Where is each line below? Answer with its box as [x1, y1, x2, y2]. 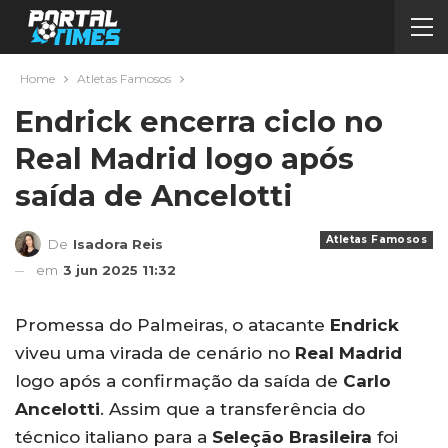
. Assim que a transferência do [100, 398, 365, 419]
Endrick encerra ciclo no [15, 104, 383, 139]
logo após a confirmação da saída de [15, 370, 343, 391]
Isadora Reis [73, 235, 163, 252]
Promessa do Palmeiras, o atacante [15, 314, 330, 335]
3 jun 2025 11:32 [63, 261, 176, 278]
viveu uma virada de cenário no [15, 342, 295, 363]
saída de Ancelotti [15, 178, 293, 213]
